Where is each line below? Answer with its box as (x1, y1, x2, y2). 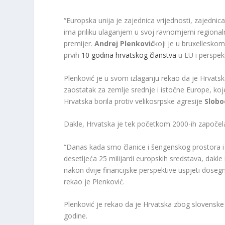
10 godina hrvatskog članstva (81, 50, 177, 60)
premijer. (64, 39, 95, 49)
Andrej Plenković (94, 39, 155, 49)
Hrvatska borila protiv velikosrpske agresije (64, 96, 205, 106)
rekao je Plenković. (64, 176, 125, 186)
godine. (64, 211, 88, 220)
